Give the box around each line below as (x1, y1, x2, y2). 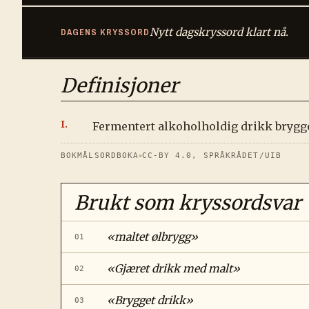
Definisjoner (61, 73, 179, 99)
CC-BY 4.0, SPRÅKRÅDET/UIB (141, 151, 281, 161)
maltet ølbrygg (114, 230, 190, 244)
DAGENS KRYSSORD (61, 26, 150, 39)
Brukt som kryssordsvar (74, 190, 302, 216)
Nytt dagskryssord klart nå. (149, 26, 288, 39)
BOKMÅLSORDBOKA (61, 151, 139, 161)
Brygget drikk (114, 294, 186, 308)
